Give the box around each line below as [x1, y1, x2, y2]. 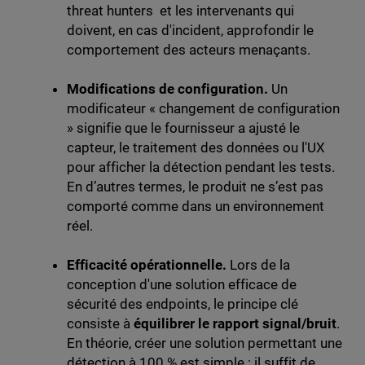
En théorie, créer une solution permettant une [66, 335, 343, 352]
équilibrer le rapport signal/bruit [133, 315, 337, 332]
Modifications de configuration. [66, 81, 272, 98]
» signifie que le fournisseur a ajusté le [66, 120, 301, 137]
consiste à [66, 315, 134, 332]
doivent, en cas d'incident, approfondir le [66, 22, 314, 39]
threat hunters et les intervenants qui [66, 2, 295, 20]
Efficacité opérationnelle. [66, 257, 230, 274]
